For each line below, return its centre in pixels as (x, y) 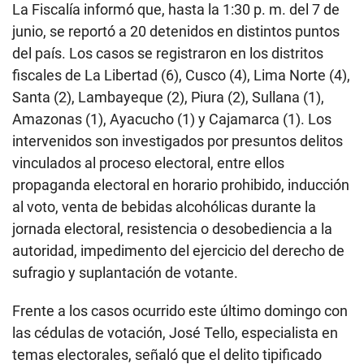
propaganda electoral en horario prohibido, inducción (181, 184)
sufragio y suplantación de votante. (125, 272)
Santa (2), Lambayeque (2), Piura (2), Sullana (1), (168, 97)
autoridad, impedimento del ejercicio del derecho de (178, 250)
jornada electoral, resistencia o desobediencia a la (172, 228)
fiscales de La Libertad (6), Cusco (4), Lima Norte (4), (181, 75)
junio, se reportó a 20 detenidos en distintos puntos (176, 31)
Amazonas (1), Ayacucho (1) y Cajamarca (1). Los (172, 119)
